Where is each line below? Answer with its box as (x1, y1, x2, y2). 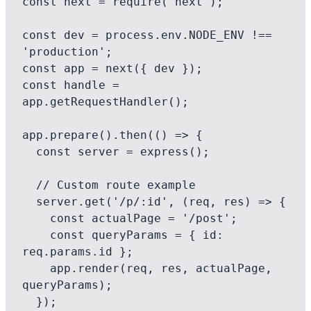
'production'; (22, 45, 112, 58)
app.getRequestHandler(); (22, 95, 189, 108)
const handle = (22, 78, 119, 92)
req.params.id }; (22, 245, 133, 258)
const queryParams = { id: (22, 228, 50, 242)
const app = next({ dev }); (22, 62, 203, 75)
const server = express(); (22, 145, 36, 158)
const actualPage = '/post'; (22, 212, 50, 225)
